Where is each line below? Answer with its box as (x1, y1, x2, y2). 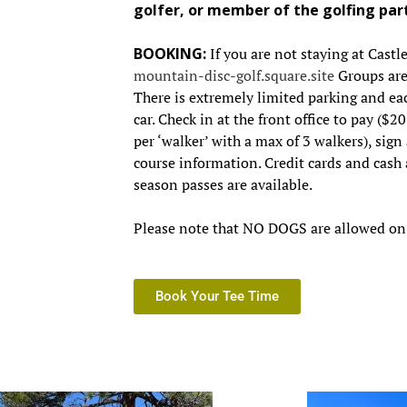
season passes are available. (134, 174, 313, 195)
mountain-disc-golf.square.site (134, 65, 334, 86)
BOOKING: (134, 44, 206, 65)
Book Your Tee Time (155, 288, 279, 305)
